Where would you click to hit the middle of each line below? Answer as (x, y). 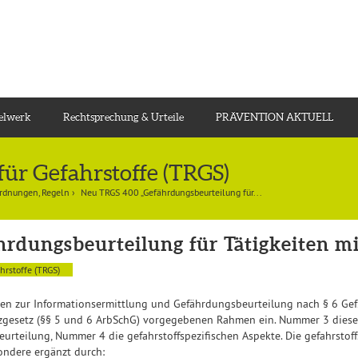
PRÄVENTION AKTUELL (274, 117)
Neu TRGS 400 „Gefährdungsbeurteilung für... (171, 192)
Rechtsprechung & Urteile (123, 117)
